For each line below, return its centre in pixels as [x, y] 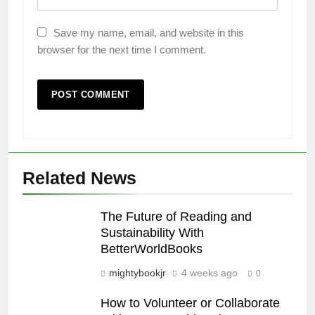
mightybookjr [137, 272]
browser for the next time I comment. [122, 49]
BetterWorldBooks [152, 249]
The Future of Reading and [176, 216]
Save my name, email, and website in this [149, 32]
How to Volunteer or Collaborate [190, 303]
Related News [79, 178]
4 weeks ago [210, 272]
